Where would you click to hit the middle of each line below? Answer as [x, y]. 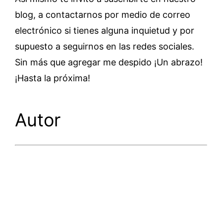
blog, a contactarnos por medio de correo [103, 15]
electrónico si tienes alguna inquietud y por [105, 30]
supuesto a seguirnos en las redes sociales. [105, 46]
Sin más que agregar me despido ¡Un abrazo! [109, 62]
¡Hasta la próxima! [53, 78]
